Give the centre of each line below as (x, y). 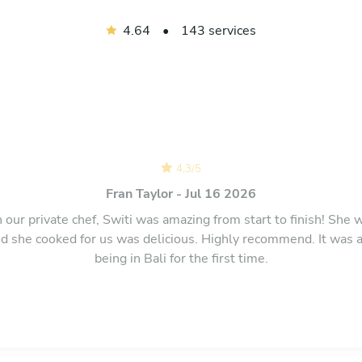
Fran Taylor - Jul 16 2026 (181, 194)
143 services (218, 30)
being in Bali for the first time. (181, 258)
